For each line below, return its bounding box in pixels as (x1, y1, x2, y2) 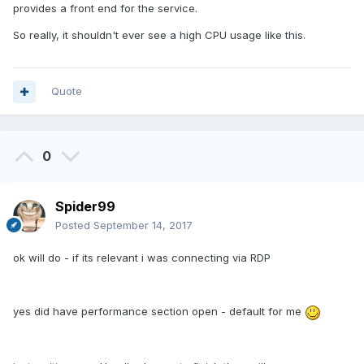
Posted (55, 219, 93, 232)
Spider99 (55, 198, 115, 215)
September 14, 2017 (93, 219, 193, 232)
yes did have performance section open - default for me (13, 305, 305, 318)
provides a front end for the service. (13, 2, 201, 15)
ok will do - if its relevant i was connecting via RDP (13, 251, 274, 265)
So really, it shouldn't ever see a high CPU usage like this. (13, 28, 312, 42)
